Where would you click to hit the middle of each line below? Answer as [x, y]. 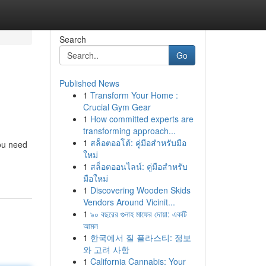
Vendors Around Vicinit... [129, 202]
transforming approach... [129, 131]
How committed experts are [142, 119]
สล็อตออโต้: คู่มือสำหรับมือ [138, 142]
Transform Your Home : [134, 95]
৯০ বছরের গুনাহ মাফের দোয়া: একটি [138, 214]
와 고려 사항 [106, 249]
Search [72, 39]
